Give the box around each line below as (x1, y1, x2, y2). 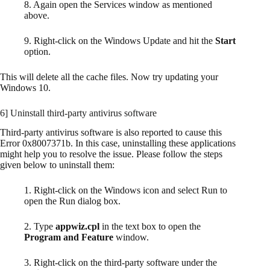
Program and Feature (24, 232, 113, 243)
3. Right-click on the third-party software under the (24, 257, 217, 268)
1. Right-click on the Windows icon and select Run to (24, 185, 227, 196)
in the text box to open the (99, 221, 201, 232)
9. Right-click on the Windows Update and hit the (24, 35, 215, 46)
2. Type (24, 221, 55, 232)
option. (24, 46, 51, 57)
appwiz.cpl (55, 221, 99, 232)
